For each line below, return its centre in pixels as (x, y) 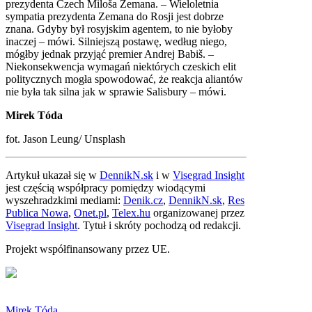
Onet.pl (90, 212)
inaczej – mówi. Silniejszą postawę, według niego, (116, 41)
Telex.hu (131, 212)
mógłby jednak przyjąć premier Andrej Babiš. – (110, 54)
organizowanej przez (197, 212)
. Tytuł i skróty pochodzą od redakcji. (159, 225)
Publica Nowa (37, 212)
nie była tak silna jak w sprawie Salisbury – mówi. (116, 91)
